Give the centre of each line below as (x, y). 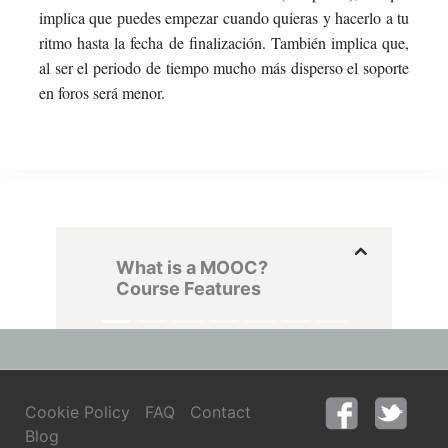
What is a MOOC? (192, 267)
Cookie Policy (77, 411)
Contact (220, 411)
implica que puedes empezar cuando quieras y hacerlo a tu (224, 17)
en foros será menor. (102, 92)
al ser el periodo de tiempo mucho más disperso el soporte (224, 67)
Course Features (188, 288)
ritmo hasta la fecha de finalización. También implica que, (224, 42)
